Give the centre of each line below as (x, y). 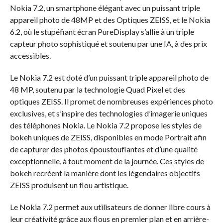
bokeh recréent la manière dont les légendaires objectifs (105, 173)
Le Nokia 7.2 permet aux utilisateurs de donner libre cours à (110, 207)
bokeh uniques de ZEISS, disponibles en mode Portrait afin (108, 137)
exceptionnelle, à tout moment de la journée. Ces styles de (107, 161)
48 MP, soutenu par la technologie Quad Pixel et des (97, 89)
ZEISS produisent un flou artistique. (69, 185)
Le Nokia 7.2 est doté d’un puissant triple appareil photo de (109, 77)
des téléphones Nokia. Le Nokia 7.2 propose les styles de (106, 125)
